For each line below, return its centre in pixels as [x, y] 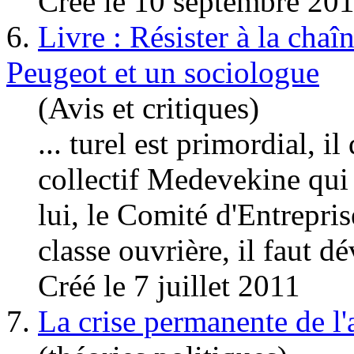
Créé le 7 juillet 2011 [169, 285]
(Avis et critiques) [149, 107]
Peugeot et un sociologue [163, 72]
